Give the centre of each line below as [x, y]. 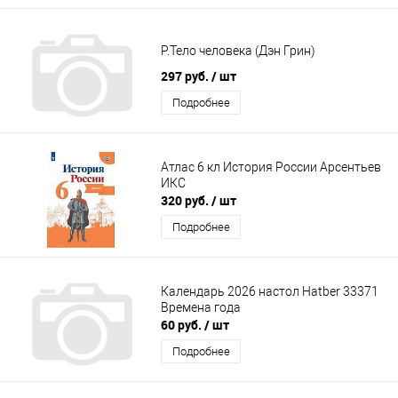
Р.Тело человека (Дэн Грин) [238, 50]
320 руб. [186, 201]
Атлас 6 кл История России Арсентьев [271, 167]
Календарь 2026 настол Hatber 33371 [270, 291]
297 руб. [186, 76]
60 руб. [183, 325]
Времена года [201, 307]
